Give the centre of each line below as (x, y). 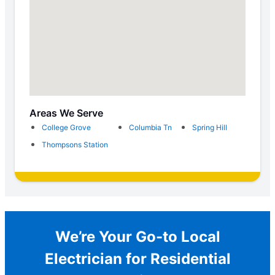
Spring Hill (210, 127)
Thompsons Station (75, 144)
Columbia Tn (150, 127)
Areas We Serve (66, 113)
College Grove (66, 127)
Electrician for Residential (137, 258)
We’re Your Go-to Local (137, 236)
